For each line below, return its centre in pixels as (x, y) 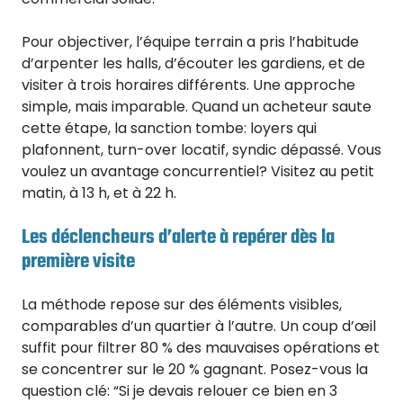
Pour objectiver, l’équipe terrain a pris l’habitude (190, 42)
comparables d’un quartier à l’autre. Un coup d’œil (199, 327)
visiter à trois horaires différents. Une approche (188, 85)
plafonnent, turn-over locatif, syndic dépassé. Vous (201, 150)
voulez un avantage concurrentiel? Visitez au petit (198, 172)
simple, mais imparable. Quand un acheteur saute (197, 107)
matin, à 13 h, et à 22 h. (99, 193)
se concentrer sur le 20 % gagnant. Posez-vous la (195, 370)
